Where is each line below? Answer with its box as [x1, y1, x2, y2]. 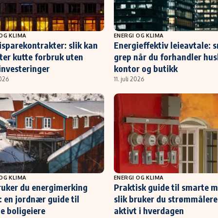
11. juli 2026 [114, 75, 144, 83]
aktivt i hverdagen [114, 204, 184, 216]
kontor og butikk [114, 62, 178, 74]
